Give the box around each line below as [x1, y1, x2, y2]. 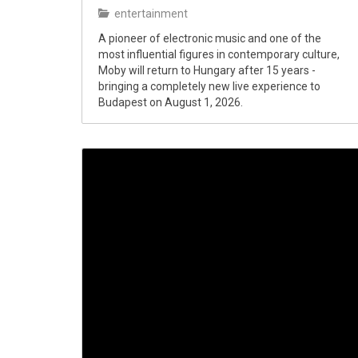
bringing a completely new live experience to [98, 80, 320, 93]
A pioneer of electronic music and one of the [98, 32, 321, 45]
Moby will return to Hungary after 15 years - [98, 64, 316, 77]
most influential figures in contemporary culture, [98, 48, 340, 61]
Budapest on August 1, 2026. [98, 96, 243, 109]
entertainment [112, 7, 188, 20]
